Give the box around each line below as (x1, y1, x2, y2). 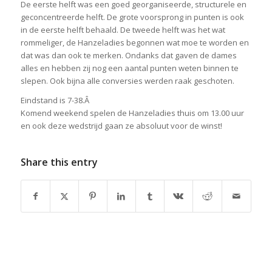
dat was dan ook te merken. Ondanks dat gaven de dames (20, 50, 237, 61)
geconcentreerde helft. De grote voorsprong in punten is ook (20, 12, 244, 23)
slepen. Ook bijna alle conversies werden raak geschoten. (20, 75, 234, 87)
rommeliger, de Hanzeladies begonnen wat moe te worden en (20, 37, 249, 49)
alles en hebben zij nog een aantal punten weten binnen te (20, 63, 239, 74)
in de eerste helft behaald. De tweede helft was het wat (20, 24, 225, 36)
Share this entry (20, 155, 98, 169)
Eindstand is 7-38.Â (20, 95, 91, 106)
